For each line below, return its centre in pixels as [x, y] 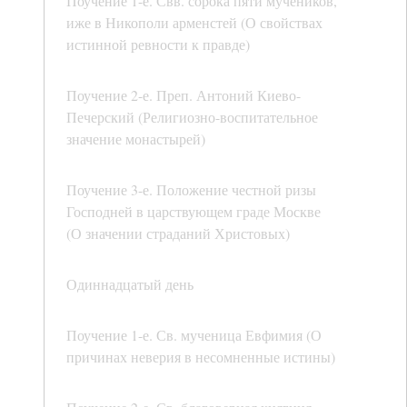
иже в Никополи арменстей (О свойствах [194, 23]
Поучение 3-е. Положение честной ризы [191, 190]
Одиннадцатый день [130, 284]
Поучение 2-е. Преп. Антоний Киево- [184, 95]
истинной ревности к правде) [158, 45]
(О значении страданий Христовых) [178, 233]
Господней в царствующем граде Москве [194, 212]
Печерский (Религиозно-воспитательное [192, 117]
